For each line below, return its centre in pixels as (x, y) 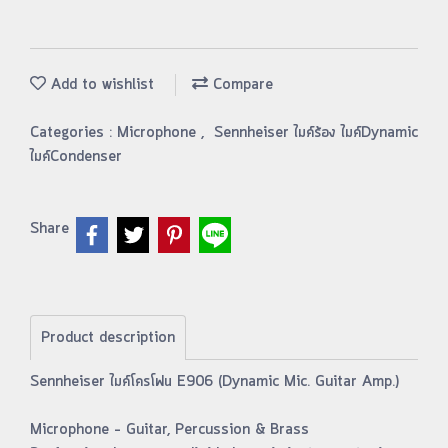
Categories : (73, 133)
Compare (240, 85)
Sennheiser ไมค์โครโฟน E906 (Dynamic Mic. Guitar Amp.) (214, 382)
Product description (108, 338)
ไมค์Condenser (76, 157)
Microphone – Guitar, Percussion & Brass (169, 430)
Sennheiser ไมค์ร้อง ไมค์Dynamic (316, 133)
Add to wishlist (100, 85)
